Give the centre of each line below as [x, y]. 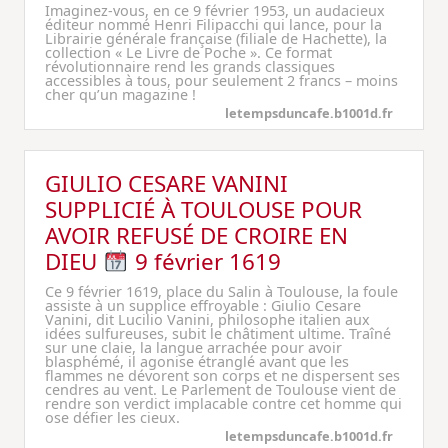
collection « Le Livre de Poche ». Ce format [188, 52]
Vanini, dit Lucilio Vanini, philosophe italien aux [207, 319]
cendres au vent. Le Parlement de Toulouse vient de [220, 389]
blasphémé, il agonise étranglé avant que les [197, 361]
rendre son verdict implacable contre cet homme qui [223, 403]
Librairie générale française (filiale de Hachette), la [216, 38]
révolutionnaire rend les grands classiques [190, 66]
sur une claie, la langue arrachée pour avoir [193, 347]
